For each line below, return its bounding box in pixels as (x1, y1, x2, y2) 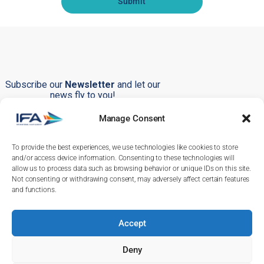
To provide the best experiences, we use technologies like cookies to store (12, 143, 238, 151)
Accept (118, 217, 146, 229)
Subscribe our (5, 79, 65, 91)
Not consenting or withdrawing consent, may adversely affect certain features (12, 175, 250, 183)
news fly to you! (49, 90, 115, 101)
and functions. (12, 186, 57, 194)
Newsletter (64, 79, 117, 91)
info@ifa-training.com (61, 245, 140, 255)
